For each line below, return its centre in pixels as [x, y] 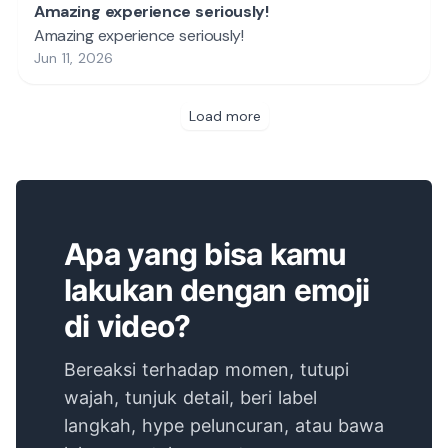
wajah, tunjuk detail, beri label [190, 397]
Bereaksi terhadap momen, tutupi [206, 369]
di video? [127, 325]
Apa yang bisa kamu [205, 253]
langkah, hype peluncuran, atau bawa [224, 425]
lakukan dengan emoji [216, 289]
